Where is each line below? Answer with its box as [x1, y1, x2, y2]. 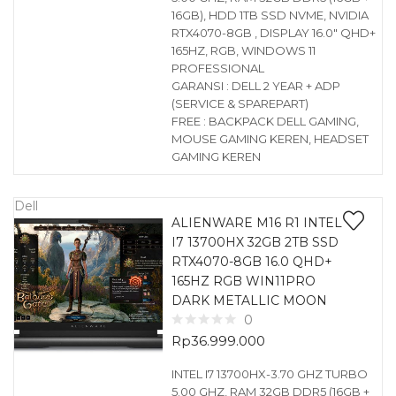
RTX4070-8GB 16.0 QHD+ [171, 254, 332, 270]
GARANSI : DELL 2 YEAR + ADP [171, 79, 340, 93]
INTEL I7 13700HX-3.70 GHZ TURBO [171, 367, 368, 381]
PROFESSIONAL [171, 61, 264, 75]
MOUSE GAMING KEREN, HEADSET [171, 132, 369, 146]
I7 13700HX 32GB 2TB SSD [171, 234, 339, 250]
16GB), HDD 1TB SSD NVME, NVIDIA [171, 8, 369, 22]
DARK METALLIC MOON [171, 293, 327, 308]
